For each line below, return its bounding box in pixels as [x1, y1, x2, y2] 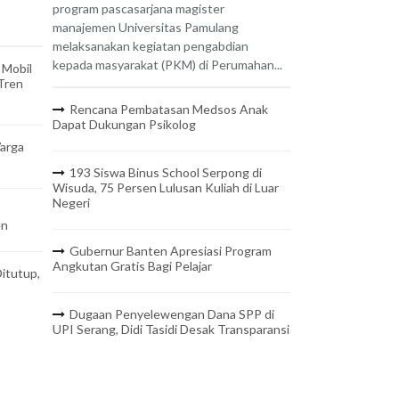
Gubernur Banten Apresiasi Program [69, 243, 273, 259]
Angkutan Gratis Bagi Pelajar [53, 258, 213, 274]
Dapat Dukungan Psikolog [53, 117, 197, 133]
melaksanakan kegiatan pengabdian [53, 38, 249, 54]
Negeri [53, 195, 91, 211]
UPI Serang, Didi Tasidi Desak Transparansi [53, 322, 290, 338]
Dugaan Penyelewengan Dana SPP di [69, 306, 275, 322]
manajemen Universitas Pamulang [53, 20, 240, 36]
